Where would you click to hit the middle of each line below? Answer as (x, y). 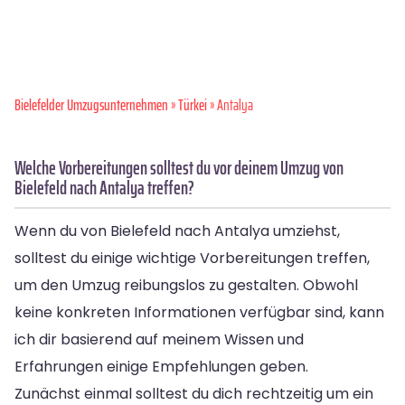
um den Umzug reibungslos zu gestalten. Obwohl (186, 286)
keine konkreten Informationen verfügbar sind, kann (199, 313)
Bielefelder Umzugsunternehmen (91, 105)
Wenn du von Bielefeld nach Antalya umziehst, (177, 231)
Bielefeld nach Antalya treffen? (104, 188)
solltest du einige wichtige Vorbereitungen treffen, (192, 259)
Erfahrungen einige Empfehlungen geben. (161, 367)
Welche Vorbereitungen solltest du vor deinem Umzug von (179, 168)
